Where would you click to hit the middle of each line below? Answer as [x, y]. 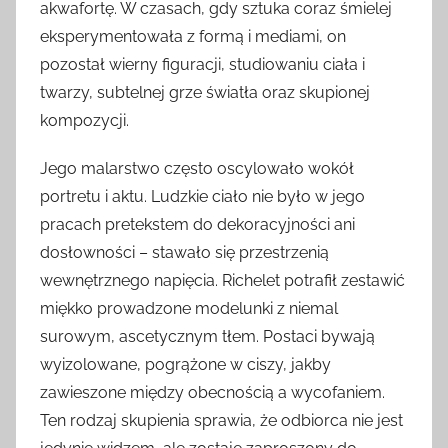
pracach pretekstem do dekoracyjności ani [197, 225]
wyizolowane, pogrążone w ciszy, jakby [185, 365]
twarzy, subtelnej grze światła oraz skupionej [205, 93]
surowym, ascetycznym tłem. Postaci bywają [207, 337]
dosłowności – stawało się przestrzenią [184, 253]
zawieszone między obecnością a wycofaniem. [212, 393]
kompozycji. [84, 121]
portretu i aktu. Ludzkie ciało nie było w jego [202, 197]
